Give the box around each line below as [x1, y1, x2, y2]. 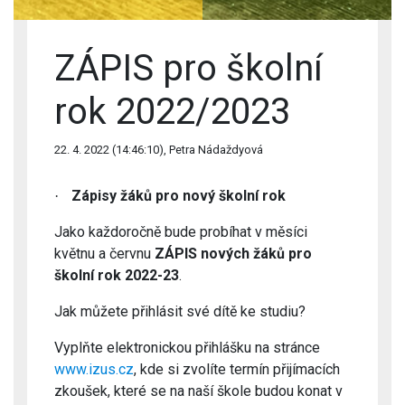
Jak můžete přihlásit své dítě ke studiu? [54, 303, 306, 320]
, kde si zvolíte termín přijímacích [134, 361, 340, 378]
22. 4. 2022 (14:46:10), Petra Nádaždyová [54, 143, 263, 156]
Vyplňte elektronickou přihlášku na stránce [54, 339, 320, 356]
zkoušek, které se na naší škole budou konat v [54, 382, 343, 400]
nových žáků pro [201, 245, 312, 262]
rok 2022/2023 [54, 90, 290, 133]
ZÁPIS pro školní [54, 47, 323, 89]
